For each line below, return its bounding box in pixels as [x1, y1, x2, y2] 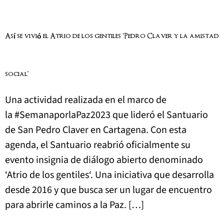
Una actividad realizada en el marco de [5, 93, 166, 107]
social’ [5, 70, 29, 78]
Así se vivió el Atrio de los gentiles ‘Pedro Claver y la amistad [5, 32, 219, 40]
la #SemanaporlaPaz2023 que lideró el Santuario [5, 108, 208, 122]
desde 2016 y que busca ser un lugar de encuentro [5, 183, 212, 197]
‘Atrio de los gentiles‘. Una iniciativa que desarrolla [5, 168, 214, 182]
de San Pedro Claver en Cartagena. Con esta [5, 123, 186, 137]
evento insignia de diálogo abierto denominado [5, 153, 203, 167]
